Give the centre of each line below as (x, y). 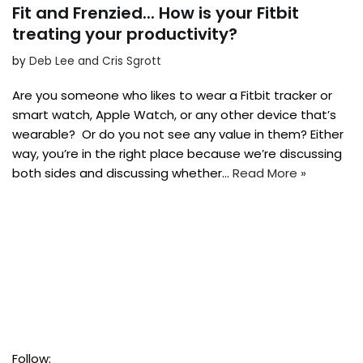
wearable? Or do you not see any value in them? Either (178, 135)
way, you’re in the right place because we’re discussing (177, 154)
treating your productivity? (125, 34)
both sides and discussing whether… (122, 173)
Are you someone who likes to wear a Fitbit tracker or (172, 96)
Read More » (269, 173)
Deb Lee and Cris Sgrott (95, 62)
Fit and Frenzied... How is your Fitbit (156, 13)
